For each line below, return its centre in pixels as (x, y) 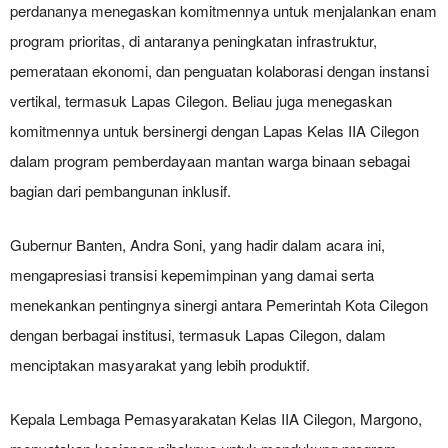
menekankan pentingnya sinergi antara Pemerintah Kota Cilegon (219, 304)
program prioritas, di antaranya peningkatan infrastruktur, (193, 40)
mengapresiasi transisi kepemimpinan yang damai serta (192, 274)
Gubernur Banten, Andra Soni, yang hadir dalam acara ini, (197, 244)
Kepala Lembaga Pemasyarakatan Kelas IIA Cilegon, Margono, (216, 418)
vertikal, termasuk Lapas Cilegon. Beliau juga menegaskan (201, 100)
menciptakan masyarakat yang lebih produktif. (160, 364)
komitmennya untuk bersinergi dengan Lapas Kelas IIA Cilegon (214, 130)
